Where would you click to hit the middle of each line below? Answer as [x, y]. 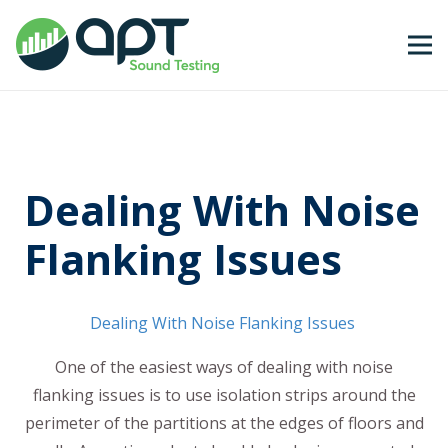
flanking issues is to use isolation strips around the [224, 394]
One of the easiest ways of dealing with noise [224, 366]
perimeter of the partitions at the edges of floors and [224, 422]
